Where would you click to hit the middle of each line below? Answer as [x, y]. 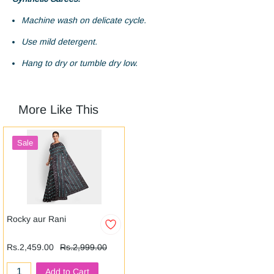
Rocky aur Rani [36, 219]
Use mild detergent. [59, 42]
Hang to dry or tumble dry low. [80, 63]
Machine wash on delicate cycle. [84, 20]
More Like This [58, 110]
